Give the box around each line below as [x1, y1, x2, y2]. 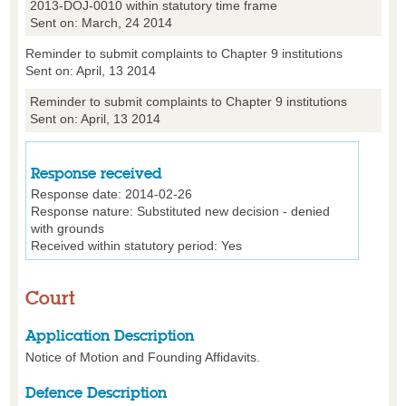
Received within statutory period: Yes [30, 238, 242, 254]
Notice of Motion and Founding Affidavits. [24, 350, 260, 365]
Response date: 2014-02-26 [30, 187, 192, 202]
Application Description [24, 326, 194, 346]
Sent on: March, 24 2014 [29, 14, 172, 30]
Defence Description [24, 383, 167, 403]
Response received [30, 163, 162, 183]
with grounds [30, 221, 104, 237]
